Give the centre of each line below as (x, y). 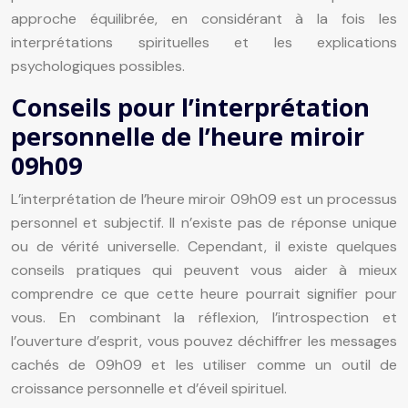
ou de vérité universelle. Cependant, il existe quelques (204, 246)
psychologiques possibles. (98, 66)
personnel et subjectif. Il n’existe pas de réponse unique (204, 222)
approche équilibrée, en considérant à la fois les (204, 18)
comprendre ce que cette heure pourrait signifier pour (204, 293)
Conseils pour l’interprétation (190, 107)
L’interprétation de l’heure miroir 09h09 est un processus (204, 199)
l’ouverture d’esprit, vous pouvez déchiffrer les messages (204, 341)
